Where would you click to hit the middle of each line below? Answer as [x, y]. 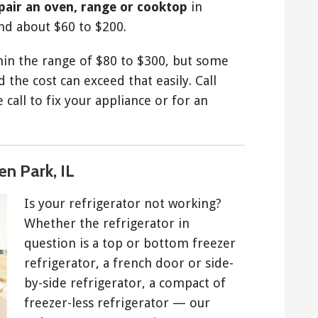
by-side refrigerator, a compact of [125, 283]
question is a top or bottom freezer [130, 243]
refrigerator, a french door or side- [129, 263]
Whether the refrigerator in [107, 224]
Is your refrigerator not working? [123, 204]
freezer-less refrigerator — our [117, 303]
